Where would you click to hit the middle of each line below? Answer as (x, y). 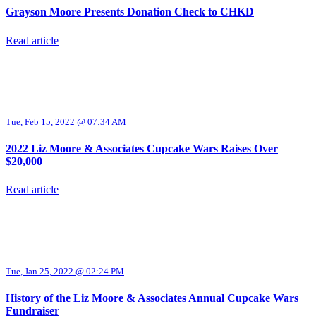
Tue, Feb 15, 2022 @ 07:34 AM (66, 121)
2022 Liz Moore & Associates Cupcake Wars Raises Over (142, 149)
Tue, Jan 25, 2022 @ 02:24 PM (65, 271)
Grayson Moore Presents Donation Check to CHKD (130, 12)
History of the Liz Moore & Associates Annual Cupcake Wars (152, 298)
